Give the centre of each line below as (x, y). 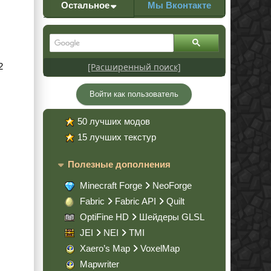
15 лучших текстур (117, 137)
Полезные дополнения (119, 164)
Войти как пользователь (134, 94)
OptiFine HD (104, 217)
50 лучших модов (114, 121)
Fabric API (135, 201)
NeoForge (172, 186)
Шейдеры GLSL (172, 217)
